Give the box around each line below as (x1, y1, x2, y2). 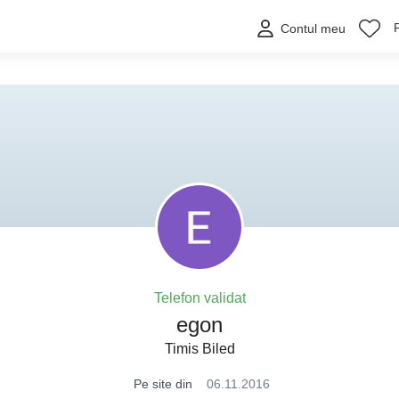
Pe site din (134, 377, 192, 391)
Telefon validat (153, 290, 246, 305)
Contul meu (281, 21, 346, 37)
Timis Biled (164, 341, 235, 356)
